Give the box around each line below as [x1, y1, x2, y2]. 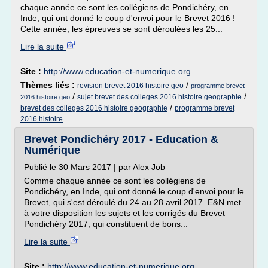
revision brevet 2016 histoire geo [77, 81, 184, 90]
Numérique [24, 144, 80, 156]
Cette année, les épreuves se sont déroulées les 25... [20, 24, 223, 33]
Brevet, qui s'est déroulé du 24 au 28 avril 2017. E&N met [24, 197, 241, 207]
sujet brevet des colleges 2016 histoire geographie [77, 93, 242, 101]
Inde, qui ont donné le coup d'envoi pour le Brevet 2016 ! [20, 13, 235, 23]
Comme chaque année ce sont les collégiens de [24, 176, 206, 185]
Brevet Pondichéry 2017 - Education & [24, 133, 218, 145]
